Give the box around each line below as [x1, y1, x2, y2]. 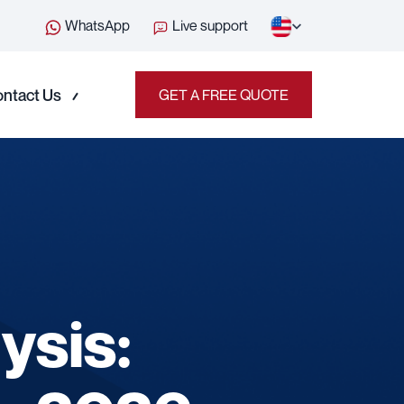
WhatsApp [62, 16, 130, 35]
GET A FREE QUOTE [159, 86, 289, 104]
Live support [170, 16, 248, 35]
